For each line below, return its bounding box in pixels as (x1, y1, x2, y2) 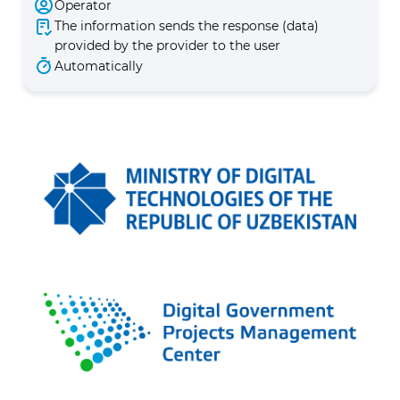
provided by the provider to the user (54, 37, 280, 54)
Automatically (54, 58, 143, 74)
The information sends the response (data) (54, 18, 319, 34)
